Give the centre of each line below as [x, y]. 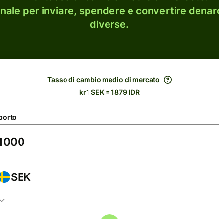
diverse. [109, 24]
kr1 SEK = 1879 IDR [109, 92]
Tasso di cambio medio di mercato [104, 79]
